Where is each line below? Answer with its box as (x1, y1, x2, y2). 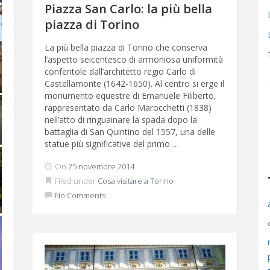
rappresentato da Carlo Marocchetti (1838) (45, 102, 212, 113)
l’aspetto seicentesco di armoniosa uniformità (45, 54, 223, 65)
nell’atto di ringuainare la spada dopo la (45, 114, 197, 125)
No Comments (55, 190, 105, 201)
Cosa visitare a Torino (98, 175, 174, 186)
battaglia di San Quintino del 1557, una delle (45, 126, 215, 137)
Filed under (53, 175, 98, 186)
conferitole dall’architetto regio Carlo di (45, 66, 196, 77)
